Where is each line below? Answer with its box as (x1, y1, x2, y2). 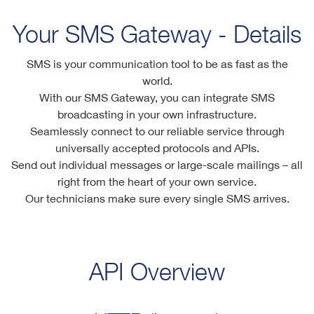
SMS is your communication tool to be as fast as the (26, 57, 288, 71)
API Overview (89, 257, 225, 285)
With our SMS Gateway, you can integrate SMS (39, 90, 275, 104)
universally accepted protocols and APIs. (55, 141, 259, 155)
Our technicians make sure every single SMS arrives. (25, 191, 289, 205)
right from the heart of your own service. (57, 175, 257, 189)
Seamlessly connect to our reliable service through (29, 124, 285, 138)
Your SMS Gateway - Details (13, 20, 301, 48)
